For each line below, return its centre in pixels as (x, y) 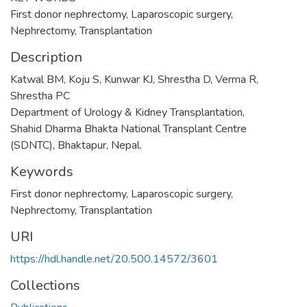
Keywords (42, 171)
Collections (45, 285)
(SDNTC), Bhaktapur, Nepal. (76, 145)
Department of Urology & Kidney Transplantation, (127, 112)
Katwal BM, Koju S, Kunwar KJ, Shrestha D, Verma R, (134, 79)
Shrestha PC (40, 96)
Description (46, 57)
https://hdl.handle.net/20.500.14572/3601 (114, 259)
